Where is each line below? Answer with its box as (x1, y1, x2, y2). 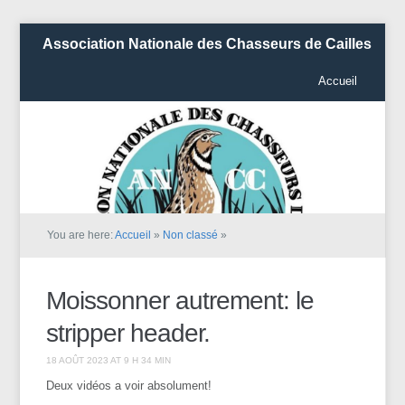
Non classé (163, 228, 219, 241)
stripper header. (46, 318, 211, 347)
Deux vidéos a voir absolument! (46, 378, 212, 392)
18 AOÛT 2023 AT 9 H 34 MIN (46, 354, 172, 365)
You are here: (47, 228, 116, 241)
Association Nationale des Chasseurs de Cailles (42, 36, 372, 52)
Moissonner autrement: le (46, 286, 315, 315)
